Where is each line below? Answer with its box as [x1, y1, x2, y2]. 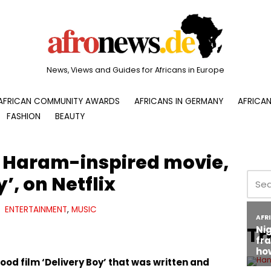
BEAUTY [55, 110, 85, 122]
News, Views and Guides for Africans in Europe [47, 64, 224, 75]
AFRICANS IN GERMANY [134, 95, 223, 107]
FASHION [7, 110, 41, 122]
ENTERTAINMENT [5, 203, 67, 215]
